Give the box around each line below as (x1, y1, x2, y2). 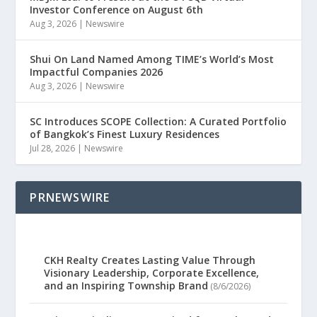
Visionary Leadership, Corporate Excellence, (44, 265, 260, 279)
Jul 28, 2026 (30, 142, 76, 154)
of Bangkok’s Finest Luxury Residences (30, 127, 220, 141)
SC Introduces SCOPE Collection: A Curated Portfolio (30, 114, 287, 128)
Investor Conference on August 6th (30, 2, 204, 16)
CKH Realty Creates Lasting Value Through (44, 253, 256, 267)
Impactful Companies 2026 (30, 64, 163, 79)
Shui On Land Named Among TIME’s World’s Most (30, 52, 275, 66)
